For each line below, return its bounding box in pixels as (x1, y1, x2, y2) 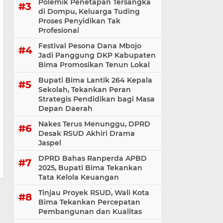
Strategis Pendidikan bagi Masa (38, 95, 155, 104)
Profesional (38, 26, 79, 35)
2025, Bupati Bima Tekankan (38, 163, 142, 173)
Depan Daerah (38, 104, 93, 113)
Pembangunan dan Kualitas (38, 207, 142, 217)
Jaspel (38, 138, 61, 148)
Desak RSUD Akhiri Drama (38, 129, 135, 138)
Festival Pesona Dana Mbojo (38, 41, 141, 51)
